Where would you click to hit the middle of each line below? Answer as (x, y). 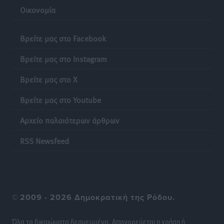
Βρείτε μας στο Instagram (63, 58)
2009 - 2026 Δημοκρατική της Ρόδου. (97, 197)
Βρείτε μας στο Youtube (60, 99)
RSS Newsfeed (44, 140)
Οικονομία (38, 9)
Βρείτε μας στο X (49, 79)
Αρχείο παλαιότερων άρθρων (70, 120)
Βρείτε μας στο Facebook (63, 38)
